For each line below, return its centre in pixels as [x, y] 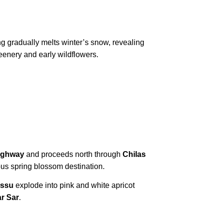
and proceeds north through [73, 154]
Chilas [134, 154]
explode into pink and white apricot [74, 186]
